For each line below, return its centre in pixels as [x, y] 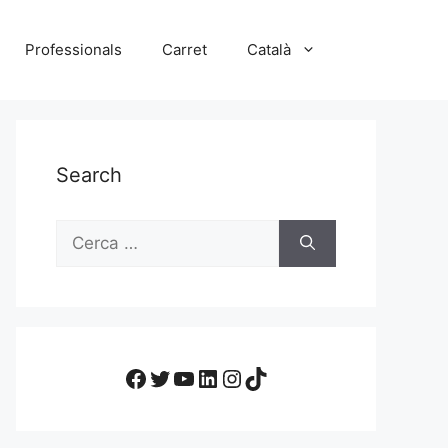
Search [89, 175]
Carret [184, 49]
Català [269, 49]
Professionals [73, 49]
